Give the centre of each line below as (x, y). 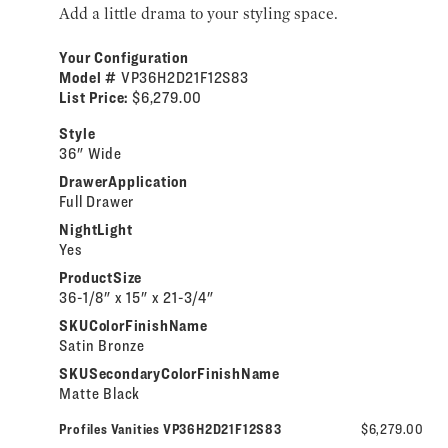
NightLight (96, 230)
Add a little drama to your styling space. (199, 14)
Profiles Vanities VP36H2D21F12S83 (170, 429)
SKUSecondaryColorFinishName (169, 374)
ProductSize (101, 278)
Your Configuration (124, 58)
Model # (90, 78)
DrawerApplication (123, 182)
